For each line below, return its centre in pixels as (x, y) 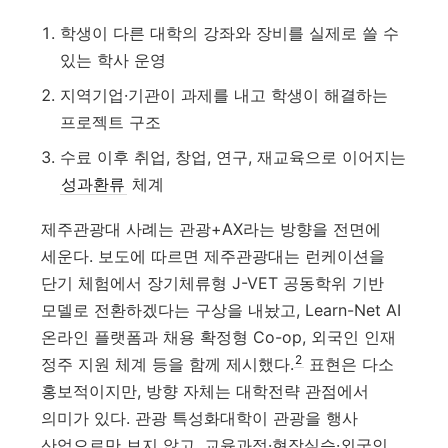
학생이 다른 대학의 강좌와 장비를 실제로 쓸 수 (229, 32)
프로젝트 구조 (110, 121)
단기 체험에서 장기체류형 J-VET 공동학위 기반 (213, 283)
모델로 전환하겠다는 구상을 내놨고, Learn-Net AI (221, 310)
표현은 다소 (348, 364)
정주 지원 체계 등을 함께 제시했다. (168, 364)
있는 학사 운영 (112, 59)
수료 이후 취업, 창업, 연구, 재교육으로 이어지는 (232, 156)
